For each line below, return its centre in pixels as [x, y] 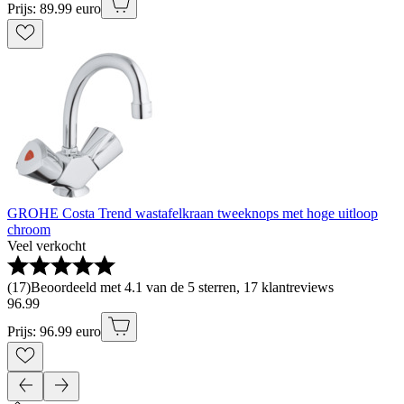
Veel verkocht [46, 246]
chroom [29, 230]
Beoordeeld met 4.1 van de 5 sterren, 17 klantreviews [182, 288]
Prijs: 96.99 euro [54, 332]
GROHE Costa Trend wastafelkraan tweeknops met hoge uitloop [193, 214]
